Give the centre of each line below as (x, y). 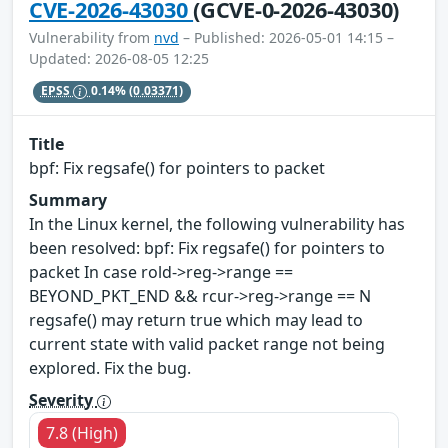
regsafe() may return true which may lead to (196, 320)
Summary (68, 200)
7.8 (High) (82, 433)
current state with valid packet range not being (207, 344)
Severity (63, 400)
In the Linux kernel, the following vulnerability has (217, 224)
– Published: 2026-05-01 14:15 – (286, 37)
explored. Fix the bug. (110, 368)
